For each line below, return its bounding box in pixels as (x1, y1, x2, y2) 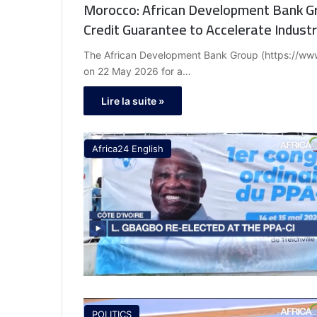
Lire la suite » (101, 95, 164, 108)
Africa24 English (92, 143, 163, 155)
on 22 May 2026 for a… (83, 65, 191, 78)
